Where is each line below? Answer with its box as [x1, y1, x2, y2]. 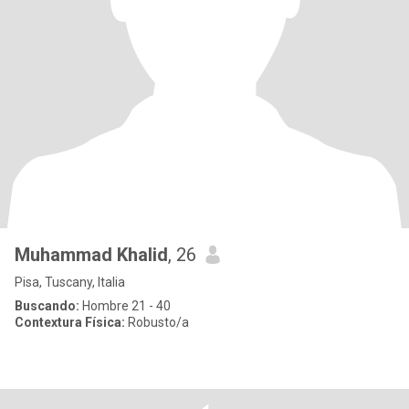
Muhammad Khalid [15, 244, 168, 266]
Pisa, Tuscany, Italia [15, 275, 125, 289]
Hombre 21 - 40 [79, 299, 171, 313]
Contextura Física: [15, 315, 125, 330]
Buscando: [15, 299, 79, 313]
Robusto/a [125, 315, 189, 330]
